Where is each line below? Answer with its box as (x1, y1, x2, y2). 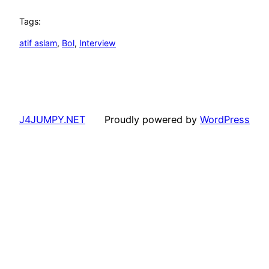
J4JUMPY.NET (19, 113, 85, 125)
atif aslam (19, 38, 57, 49)
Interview (79, 38, 116, 49)
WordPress (200, 113, 250, 125)
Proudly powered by (104, 113, 200, 125)
